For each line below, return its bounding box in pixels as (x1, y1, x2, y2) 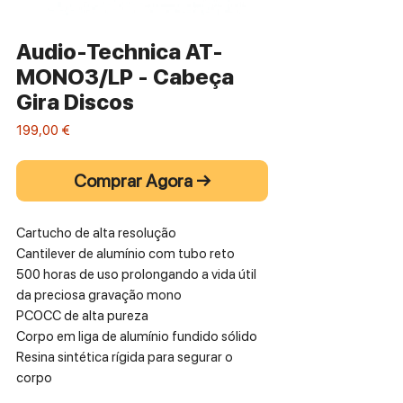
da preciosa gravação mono (16, 286, 182, 303)
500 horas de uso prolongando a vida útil (16, 265, 256, 282)
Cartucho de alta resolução (16, 224, 176, 241)
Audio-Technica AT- (16, 38, 223, 65)
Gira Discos (16, 88, 134, 115)
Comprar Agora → (74, 169, 210, 192)
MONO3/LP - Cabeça (16, 63, 234, 90)
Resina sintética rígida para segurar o (16, 348, 233, 365)
